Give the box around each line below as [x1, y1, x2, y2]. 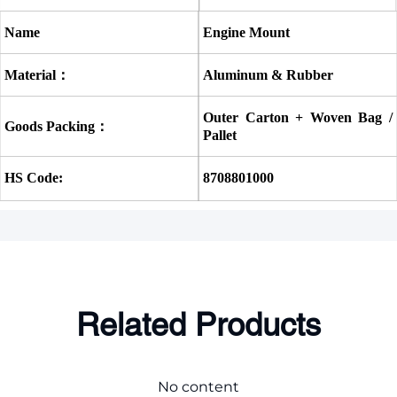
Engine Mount [203, 24, 290, 40]
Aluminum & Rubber [203, 66, 333, 82]
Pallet [203, 127, 237, 143]
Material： [4, 66, 70, 82]
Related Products [76, 305, 321, 343]
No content [158, 378, 239, 395]
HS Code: [4, 169, 63, 185]
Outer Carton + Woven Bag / [203, 109, 393, 125]
